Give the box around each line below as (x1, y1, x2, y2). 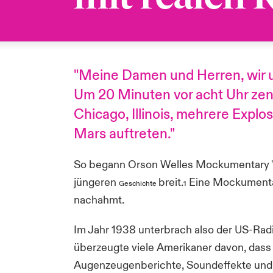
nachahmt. (73, 193, 124, 207)
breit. (158, 175, 183, 190)
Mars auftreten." (73, 125, 175, 143)
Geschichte (118, 179, 158, 188)
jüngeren (73, 175, 119, 190)
